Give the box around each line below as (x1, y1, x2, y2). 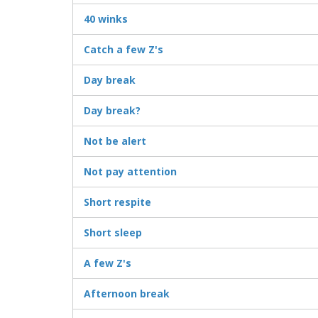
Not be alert (84, 134, 146, 148)
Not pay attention (84, 165, 177, 179)
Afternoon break (84, 287, 170, 301)
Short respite (84, 195, 151, 209)
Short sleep (84, 226, 142, 240)
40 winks (84, 12, 128, 26)
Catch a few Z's (84, 43, 163, 57)
